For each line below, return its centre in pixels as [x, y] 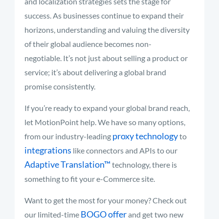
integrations [48, 150]
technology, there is [144, 164]
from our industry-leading [68, 136]
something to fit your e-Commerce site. [90, 179]
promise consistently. [60, 86]
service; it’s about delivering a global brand [95, 72]
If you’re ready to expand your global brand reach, [107, 108]
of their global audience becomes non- [88, 44]
